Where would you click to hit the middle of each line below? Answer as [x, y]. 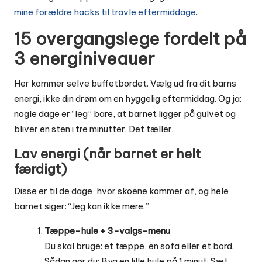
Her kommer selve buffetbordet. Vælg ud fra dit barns [125, 84]
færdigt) [40, 169]
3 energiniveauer [85, 59]
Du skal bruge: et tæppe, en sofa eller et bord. [139, 246]
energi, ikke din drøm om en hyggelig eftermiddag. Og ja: [128, 99]
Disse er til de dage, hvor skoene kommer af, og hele [121, 191]
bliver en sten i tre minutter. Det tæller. [94, 129]
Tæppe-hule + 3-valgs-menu [107, 231]
